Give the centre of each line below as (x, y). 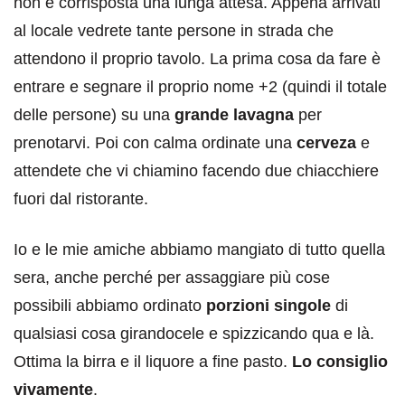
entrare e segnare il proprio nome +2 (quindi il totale (200, 86)
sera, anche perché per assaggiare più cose (172, 277)
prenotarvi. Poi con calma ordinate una (155, 142)
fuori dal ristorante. (81, 198)
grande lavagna (234, 114)
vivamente (53, 389)
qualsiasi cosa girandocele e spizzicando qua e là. (194, 333)
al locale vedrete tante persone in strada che (174, 30)
